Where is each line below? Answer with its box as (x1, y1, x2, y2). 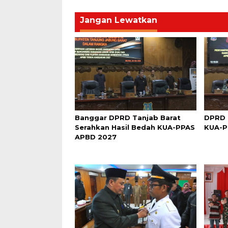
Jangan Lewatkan (80, 15, 157, 25)
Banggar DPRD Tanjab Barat (75, 113, 181, 122)
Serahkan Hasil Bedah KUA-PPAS (75, 123, 195, 131)
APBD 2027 (75, 132, 117, 141)
